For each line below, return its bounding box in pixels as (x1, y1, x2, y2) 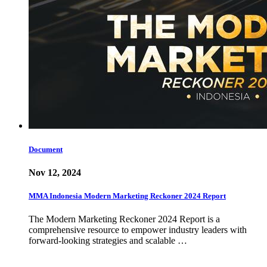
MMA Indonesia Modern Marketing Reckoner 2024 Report (29, 191, 226, 200)
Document (29, 144, 63, 154)
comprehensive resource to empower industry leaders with (29, 225, 247, 235)
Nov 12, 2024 (29, 167, 81, 178)
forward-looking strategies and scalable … (29, 235, 187, 246)
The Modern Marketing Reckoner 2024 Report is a (29, 214, 220, 225)
